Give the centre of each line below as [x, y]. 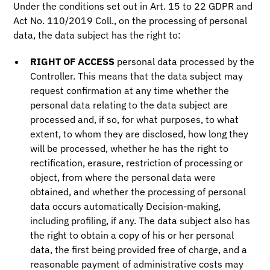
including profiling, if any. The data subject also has [140, 221]
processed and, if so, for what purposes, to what [135, 119]
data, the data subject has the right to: [97, 35]
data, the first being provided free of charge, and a [139, 250]
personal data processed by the [185, 61]
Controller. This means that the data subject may [137, 76]
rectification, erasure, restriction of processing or [137, 163]
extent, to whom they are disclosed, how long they [140, 134]
